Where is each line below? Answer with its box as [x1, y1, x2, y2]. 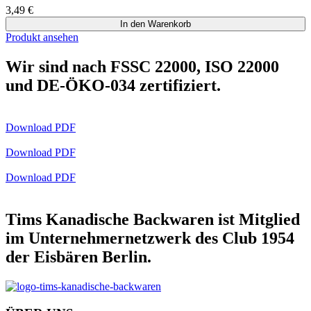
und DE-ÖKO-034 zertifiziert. [6, 76, 221, 95]
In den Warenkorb [120, 19, 191, 30]
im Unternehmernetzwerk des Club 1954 [6, 229, 294, 248]
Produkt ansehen [6, 31, 78, 44]
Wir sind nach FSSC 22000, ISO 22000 [6, 58, 279, 76]
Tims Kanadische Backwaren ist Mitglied [6, 210, 300, 229]
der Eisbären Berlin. [6, 248, 151, 267]
